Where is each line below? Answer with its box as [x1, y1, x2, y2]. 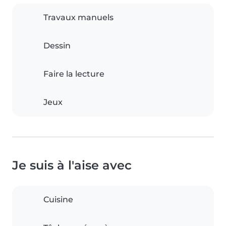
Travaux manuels [43, 13, 114, 23]
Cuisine [43, 195, 73, 205]
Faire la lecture [43, 69, 104, 79]
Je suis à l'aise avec [12, 158, 132, 173]
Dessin [43, 41, 71, 51]
